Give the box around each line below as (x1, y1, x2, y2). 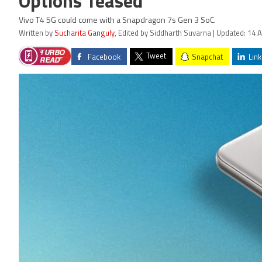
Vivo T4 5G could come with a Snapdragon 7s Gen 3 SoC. (19, 16, 216, 25)
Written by (19, 30, 54, 37)
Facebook (88, 53, 120, 61)
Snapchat (192, 53, 223, 61)
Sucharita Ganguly (54, 30, 115, 37)
